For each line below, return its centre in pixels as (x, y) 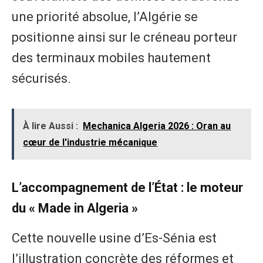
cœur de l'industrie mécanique (90, 142)
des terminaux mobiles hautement (111, 58)
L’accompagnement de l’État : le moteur (127, 187)
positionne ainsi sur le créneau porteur (124, 38)
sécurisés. (41, 79)
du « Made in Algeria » (75, 208)
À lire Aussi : (51, 126)
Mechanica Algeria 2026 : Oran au (157, 126)
